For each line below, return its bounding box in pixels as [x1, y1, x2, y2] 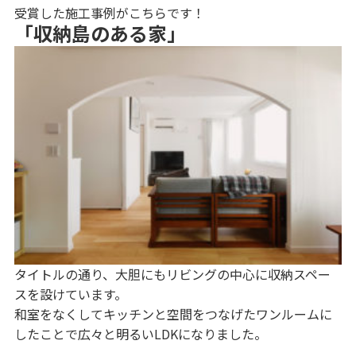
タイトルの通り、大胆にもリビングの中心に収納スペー [14, 264, 331, 284]
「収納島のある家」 [14, 19, 186, 48]
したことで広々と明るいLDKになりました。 [14, 323, 267, 343]
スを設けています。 [14, 284, 127, 304]
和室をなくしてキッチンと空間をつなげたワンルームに [14, 304, 332, 323]
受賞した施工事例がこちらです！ [14, 3, 205, 23]
